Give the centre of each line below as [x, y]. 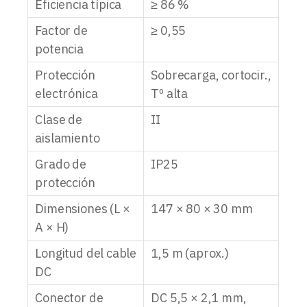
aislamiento [67, 138]
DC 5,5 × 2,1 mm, [199, 297]
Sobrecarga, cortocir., [211, 75]
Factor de [61, 30]
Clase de [59, 119]
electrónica [66, 93]
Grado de [61, 164]
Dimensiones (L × [83, 208]
